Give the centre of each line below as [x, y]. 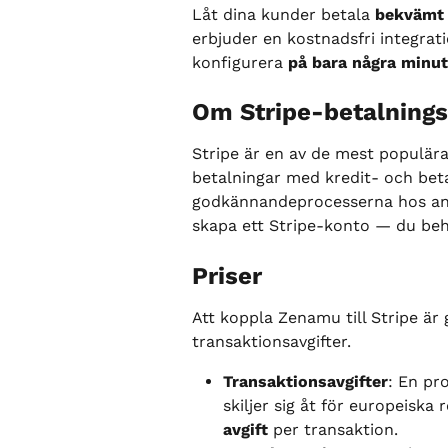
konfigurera [240, 62]
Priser [227, 275]
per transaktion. [333, 429]
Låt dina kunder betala [283, 14]
